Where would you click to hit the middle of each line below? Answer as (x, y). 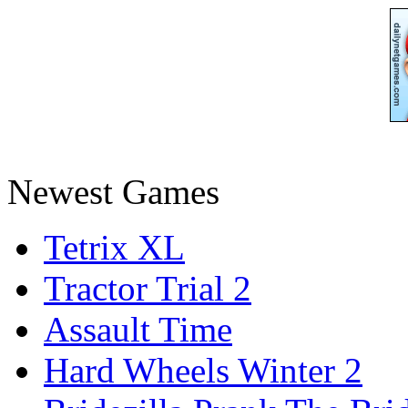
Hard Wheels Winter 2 (203, 370)
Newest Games (113, 192)
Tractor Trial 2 (148, 288)
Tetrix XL (114, 247)
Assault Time (138, 329)
